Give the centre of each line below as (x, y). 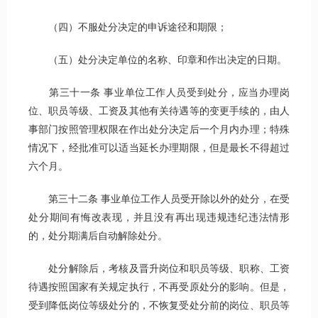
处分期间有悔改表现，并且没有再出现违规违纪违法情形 (159, 218)
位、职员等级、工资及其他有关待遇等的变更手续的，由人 (159, 111)
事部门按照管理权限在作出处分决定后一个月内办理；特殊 (159, 130)
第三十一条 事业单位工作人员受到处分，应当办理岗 (159, 93)
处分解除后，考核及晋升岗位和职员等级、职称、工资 (159, 269)
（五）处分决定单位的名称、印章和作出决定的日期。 (158, 60)
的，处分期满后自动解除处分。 (98, 236)
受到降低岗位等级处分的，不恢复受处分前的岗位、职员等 (159, 306)
